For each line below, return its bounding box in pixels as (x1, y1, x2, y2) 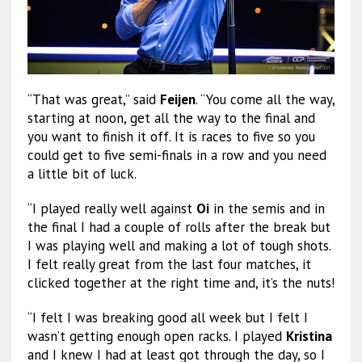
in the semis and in (208, 200, 325, 218)
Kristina (285, 327, 332, 346)
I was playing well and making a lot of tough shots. (27, 237, 330, 255)
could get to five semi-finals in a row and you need (27, 146, 326, 165)
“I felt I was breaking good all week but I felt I (27, 309, 308, 327)
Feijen (159, 90, 196, 109)
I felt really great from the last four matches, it (27, 255, 311, 274)
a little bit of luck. (27, 165, 137, 183)
